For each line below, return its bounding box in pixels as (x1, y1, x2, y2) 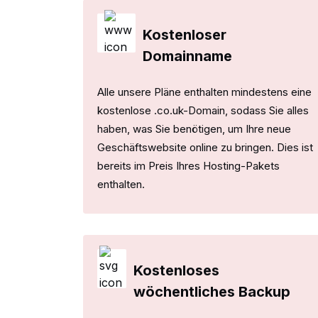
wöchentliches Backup (133, 283, 291, 300)
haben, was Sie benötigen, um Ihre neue (97, 121, 291, 136)
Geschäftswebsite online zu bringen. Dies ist (97, 140, 313, 154)
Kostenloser (143, 26, 227, 43)
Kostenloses (133, 261, 220, 279)
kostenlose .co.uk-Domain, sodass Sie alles (97, 103, 309, 117)
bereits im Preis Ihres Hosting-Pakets (97, 158, 280, 172)
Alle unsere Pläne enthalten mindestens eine (97, 84, 312, 99)
